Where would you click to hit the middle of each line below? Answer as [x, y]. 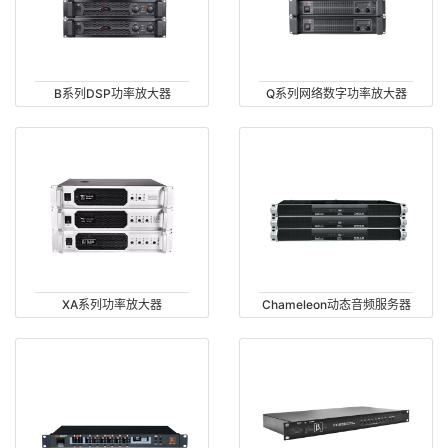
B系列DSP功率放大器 [112, 94]
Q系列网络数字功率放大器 [336, 94]
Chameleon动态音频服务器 [336, 304]
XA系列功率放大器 [112, 304]
